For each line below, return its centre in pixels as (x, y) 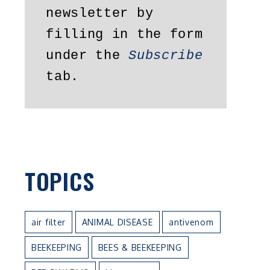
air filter (49, 222)
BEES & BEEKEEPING (140, 247)
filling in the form (124, 35)
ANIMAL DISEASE (117, 222)
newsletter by (100, 14)
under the (87, 56)
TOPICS (60, 181)
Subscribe (166, 56)
